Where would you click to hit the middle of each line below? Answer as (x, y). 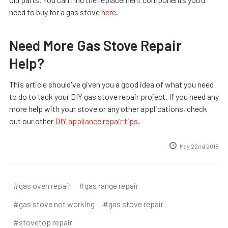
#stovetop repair (43, 222)
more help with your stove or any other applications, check (108, 108)
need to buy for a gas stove (55, 12)
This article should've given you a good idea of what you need (111, 84)
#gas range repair (109, 185)
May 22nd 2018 (199, 146)
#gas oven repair (42, 185)
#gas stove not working (54, 204)
